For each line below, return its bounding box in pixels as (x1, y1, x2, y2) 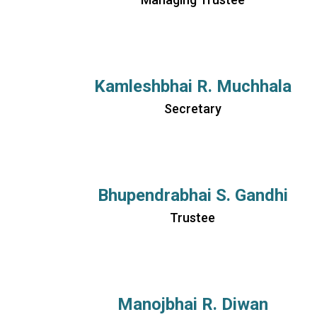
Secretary (163, 101, 221, 116)
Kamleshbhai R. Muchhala (93, 76, 292, 96)
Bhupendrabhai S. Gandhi (97, 185, 288, 205)
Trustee (170, 210, 215, 225)
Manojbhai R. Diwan (117, 294, 268, 314)
